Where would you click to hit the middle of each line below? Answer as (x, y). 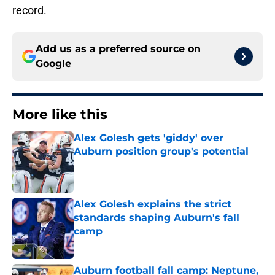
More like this (60, 115)
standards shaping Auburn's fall (157, 218)
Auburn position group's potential (161, 152)
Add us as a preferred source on (118, 49)
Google (53, 64)
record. (29, 10)
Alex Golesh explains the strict (153, 204)
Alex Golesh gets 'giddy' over (149, 138)
